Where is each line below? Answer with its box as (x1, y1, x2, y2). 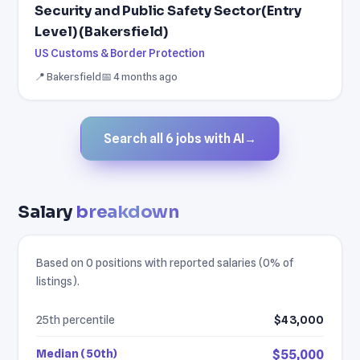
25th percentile (36, 312, 116, 326)
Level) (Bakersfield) (35, 22, 169, 40)
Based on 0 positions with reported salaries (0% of (36, 255, 294, 269)
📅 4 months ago (101, 69, 178, 83)
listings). (36, 273, 80, 288)
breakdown (76, 200, 179, 223)
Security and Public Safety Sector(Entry (35, 2, 302, 19)
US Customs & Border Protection (35, 46, 206, 59)
